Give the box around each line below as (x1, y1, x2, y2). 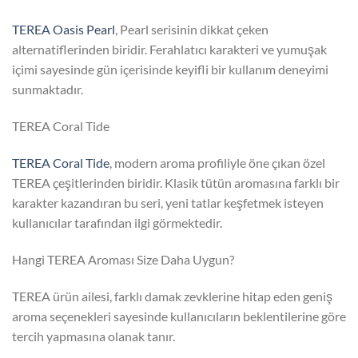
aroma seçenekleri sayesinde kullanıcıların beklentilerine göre (12, 308, 346, 324)
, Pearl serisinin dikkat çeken (115, 22, 268, 38)
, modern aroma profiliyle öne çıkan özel (109, 155, 325, 171)
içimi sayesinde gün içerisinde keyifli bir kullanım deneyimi (12, 62, 328, 78)
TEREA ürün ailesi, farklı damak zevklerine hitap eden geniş (12, 288, 332, 304)
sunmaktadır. (12, 82, 83, 97)
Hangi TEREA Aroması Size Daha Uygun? (12, 251, 234, 267)
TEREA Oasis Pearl (12, 22, 115, 38)
